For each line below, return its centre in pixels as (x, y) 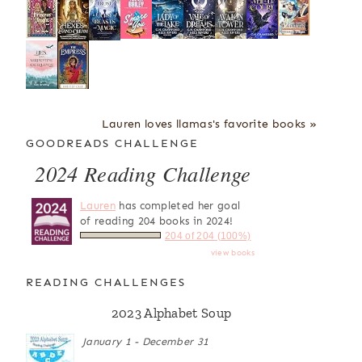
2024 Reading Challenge (143, 173)
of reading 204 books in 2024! (157, 221)
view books (232, 253)
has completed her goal (178, 205)
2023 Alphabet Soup (171, 312)
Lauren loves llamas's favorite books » (209, 123)
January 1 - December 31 (146, 341)
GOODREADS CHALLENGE (112, 143)
